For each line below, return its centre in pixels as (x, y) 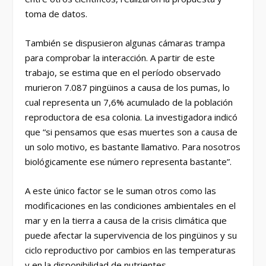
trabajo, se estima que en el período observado (123, 72)
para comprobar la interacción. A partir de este (120, 57)
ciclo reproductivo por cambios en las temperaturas (131, 250)
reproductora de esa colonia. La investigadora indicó (132, 117)
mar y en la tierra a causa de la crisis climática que (126, 220)
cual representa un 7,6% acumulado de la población (129, 102)
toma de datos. (56, 13)
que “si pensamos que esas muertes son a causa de (132, 132)
